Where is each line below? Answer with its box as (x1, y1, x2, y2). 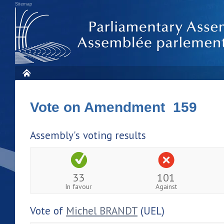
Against (155, 181, 177, 191)
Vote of (30, 203, 66, 217)
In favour (65, 181, 92, 191)
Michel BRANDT (66, 203, 137, 217)
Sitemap (15, 1, 32, 6)
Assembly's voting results (30, 128, 146, 142)
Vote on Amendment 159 (30, 99, 197, 115)
